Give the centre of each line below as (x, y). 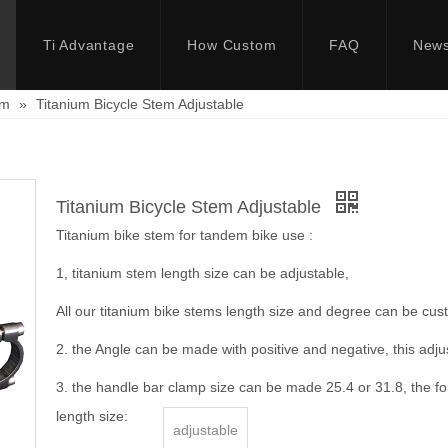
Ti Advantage (88, 45)
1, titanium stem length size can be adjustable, (202, 273)
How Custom (232, 45)
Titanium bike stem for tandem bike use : (184, 235)
